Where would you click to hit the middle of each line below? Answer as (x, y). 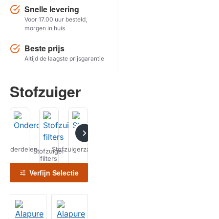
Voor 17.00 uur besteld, (56, 19)
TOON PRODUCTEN (109, 41)
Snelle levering (52, 9)
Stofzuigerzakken (78, 149)
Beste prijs (44, 48)
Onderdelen (20, 149)
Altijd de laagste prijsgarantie (64, 58)
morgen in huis (45, 28)
